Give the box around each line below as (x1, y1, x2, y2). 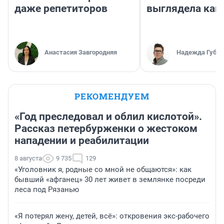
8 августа (14, 154, 42, 162)
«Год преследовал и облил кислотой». (14, 110, 202, 123)
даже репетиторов (14, 2, 107, 15)
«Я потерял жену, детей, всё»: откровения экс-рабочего (14, 211, 209, 221)
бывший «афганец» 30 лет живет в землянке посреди (14, 175, 205, 184)
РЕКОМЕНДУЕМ (74, 90, 149, 102)
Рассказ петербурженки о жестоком (14, 122, 197, 135)
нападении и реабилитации (14, 134, 149, 147)
